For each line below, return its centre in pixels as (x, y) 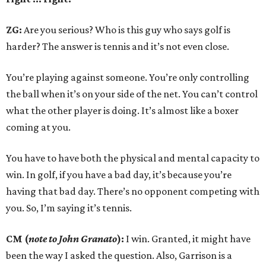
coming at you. (38, 127)
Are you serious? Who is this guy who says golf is (127, 30)
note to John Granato (73, 239)
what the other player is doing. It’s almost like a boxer (122, 111)
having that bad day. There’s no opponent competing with (133, 191)
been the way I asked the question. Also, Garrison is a (119, 256)
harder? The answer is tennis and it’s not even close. (118, 47)
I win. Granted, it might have (187, 239)
